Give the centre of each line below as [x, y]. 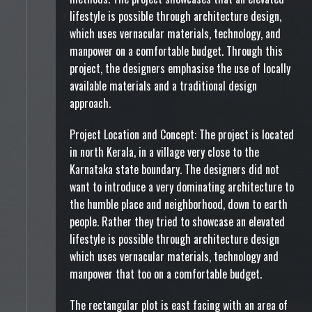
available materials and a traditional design [163, 86]
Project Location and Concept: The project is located [182, 134]
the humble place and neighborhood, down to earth [179, 204]
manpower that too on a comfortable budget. [166, 274]
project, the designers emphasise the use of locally [180, 68]
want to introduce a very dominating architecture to [182, 187]
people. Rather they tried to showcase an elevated [177, 221]
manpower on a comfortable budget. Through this [176, 51]
